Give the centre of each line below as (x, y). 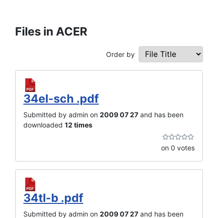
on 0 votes (178, 148)
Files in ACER (51, 31)
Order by (120, 54)
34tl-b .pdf (53, 198)
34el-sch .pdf (61, 99)
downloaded (44, 125)
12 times (79, 125)
